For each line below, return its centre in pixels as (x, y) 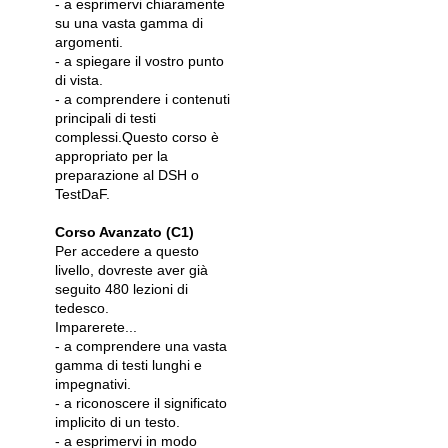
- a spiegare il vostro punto (139, 61)
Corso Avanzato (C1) (124, 232)
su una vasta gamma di (129, 23)
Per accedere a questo (127, 251)
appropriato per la (111, 156)
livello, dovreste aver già (131, 270)
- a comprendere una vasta (141, 346)
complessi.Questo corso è (137, 137)
